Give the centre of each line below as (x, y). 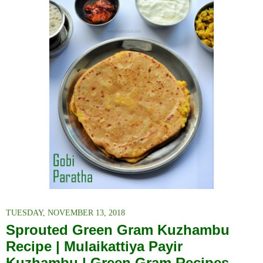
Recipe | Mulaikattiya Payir (94, 247)
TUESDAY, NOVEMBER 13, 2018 (65, 213)
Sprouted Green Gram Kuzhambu (118, 230)
